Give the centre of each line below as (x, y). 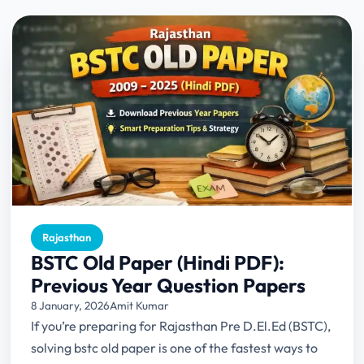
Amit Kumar (139, 305)
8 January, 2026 (70, 305)
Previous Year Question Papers (168, 285)
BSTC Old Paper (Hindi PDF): (157, 262)
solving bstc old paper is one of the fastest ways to (174, 347)
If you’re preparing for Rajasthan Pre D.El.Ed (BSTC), (180, 325)
